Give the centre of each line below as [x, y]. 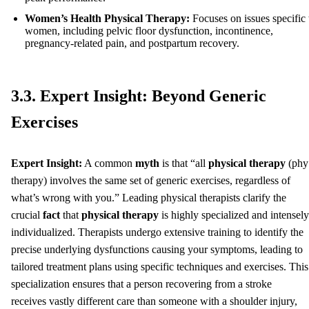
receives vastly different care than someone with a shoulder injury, [154, 301]
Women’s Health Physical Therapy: [107, 18]
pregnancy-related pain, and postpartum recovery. [132, 43]
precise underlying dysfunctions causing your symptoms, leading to [157, 249]
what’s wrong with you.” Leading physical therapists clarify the [149, 197]
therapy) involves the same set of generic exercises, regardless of [151, 180]
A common [109, 163]
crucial [27, 215]
